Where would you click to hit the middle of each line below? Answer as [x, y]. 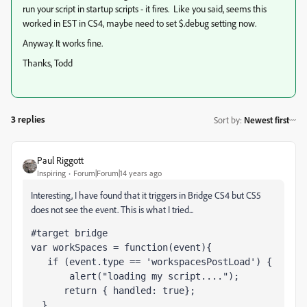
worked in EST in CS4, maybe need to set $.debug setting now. [139, 23]
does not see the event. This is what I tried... [112, 209]
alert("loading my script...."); [135, 276]
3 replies [28, 119]
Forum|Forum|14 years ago [118, 173]
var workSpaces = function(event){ [127, 247]
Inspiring [51, 173]
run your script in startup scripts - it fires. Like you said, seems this [145, 9]
